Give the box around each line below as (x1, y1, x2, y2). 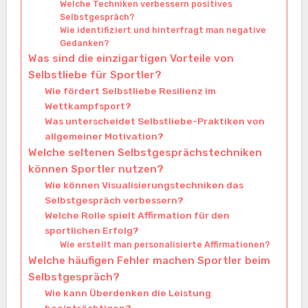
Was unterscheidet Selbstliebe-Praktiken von (44, 115, 265, 126)
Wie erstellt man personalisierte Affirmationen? (59, 239, 270, 250)
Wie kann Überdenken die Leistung (44, 287, 211, 298)
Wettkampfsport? (44, 100, 131, 111)
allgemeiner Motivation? (44, 130, 164, 142)
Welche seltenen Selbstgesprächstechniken (27, 146, 262, 159)
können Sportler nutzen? (27, 162, 164, 175)
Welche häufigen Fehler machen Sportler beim (27, 254, 270, 267)
